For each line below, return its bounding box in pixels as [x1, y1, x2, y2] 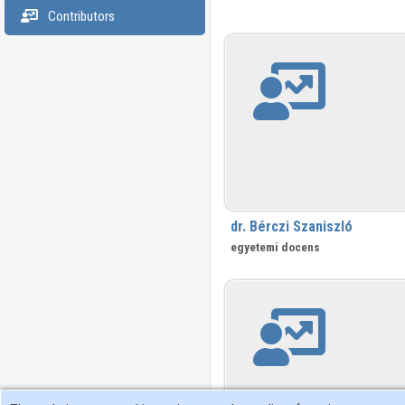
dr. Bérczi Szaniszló [230, 217, 353, 235]
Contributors [44, 8, 115, 24]
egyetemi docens [230, 239, 320, 254]
